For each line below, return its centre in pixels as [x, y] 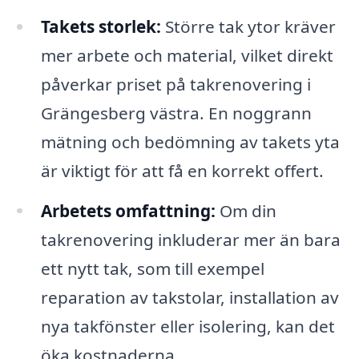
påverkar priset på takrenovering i [175, 84]
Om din [246, 210]
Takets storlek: [101, 26]
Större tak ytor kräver [248, 26]
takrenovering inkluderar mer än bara [190, 239]
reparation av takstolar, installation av [190, 297]
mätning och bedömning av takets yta [190, 141]
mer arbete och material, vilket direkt [187, 55]
